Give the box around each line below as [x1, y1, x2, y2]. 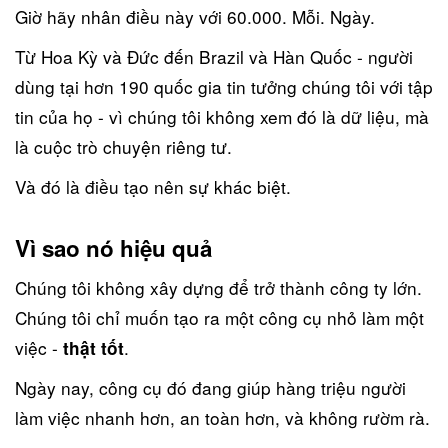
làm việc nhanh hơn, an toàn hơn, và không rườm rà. [15, 404, 430, 430]
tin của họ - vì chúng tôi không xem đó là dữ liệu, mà [15, 103, 429, 129]
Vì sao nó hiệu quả [15, 231, 212, 264]
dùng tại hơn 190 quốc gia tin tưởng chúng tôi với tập [15, 73, 433, 99]
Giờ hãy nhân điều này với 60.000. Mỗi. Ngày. [15, 3, 375, 29]
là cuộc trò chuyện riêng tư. [15, 133, 232, 159]
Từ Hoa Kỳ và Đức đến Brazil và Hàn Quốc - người [15, 43, 413, 69]
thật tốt [63, 335, 124, 360]
